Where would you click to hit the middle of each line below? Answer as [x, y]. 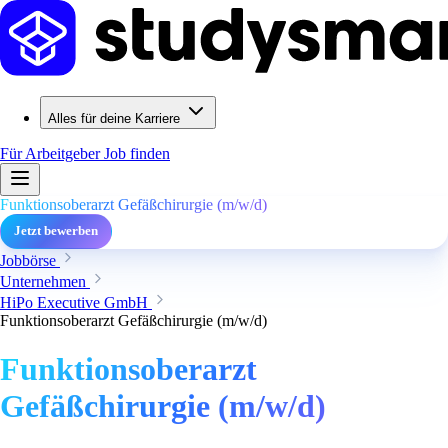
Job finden [137, 153]
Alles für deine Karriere [114, 118]
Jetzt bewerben [56, 231]
